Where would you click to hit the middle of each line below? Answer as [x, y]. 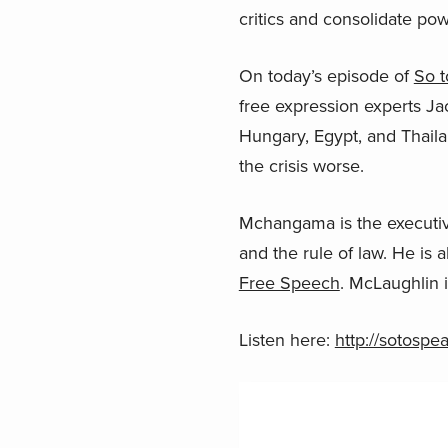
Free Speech [289, 282]
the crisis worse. [301, 165]
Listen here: [286, 339]
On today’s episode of [326, 75]
